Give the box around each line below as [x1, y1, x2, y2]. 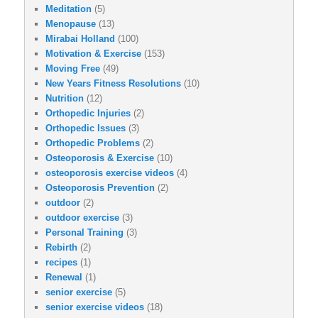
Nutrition [45, 93, 84, 104]
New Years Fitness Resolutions [45, 78, 181, 89]
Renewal [45, 272, 82, 283]
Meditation [45, 4, 92, 15]
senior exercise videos [45, 302, 144, 313]
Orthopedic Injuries [45, 108, 131, 119]
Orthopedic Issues [45, 123, 126, 134]
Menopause [45, 18, 96, 30]
